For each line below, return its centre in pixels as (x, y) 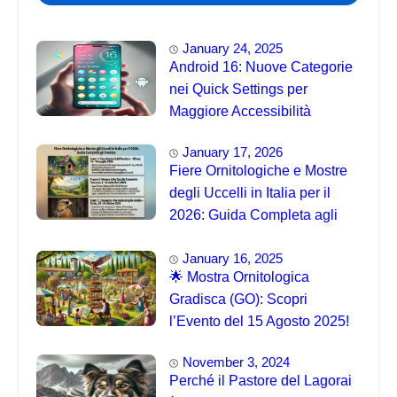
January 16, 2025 (233, 259)
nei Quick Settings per (238, 89)
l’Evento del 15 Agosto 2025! (259, 322)
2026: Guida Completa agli (253, 215)
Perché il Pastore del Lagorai (261, 381)
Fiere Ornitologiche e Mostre (258, 171)
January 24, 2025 (233, 48)
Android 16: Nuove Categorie (261, 67)
